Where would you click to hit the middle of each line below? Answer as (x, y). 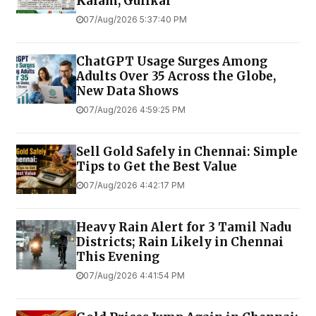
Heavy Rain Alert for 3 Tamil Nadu (184, 227)
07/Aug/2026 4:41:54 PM (134, 275)
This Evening (118, 256)
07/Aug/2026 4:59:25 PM (134, 109)
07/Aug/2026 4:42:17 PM (134, 185)
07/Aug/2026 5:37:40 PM (135, 19)
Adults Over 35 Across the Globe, (176, 76)
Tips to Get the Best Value (157, 166)
